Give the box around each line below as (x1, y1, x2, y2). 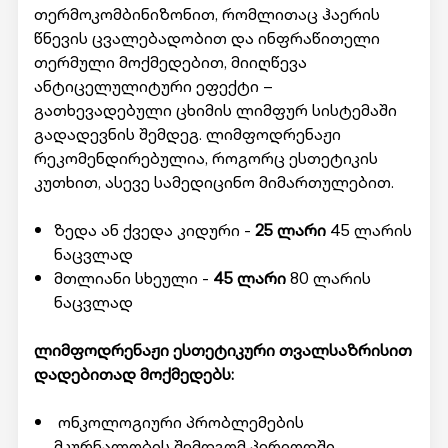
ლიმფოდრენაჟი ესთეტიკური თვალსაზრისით (33, 338, 412, 362)
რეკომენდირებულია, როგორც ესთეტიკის (33, 146, 378, 170)
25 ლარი (254, 218, 326, 242)
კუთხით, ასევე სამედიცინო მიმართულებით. (33, 170, 394, 194)
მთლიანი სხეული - (53, 266, 213, 290)
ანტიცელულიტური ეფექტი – (33, 74, 273, 98)
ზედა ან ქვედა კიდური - (53, 218, 255, 242)
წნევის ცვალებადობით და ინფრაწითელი (33, 26, 380, 50)
